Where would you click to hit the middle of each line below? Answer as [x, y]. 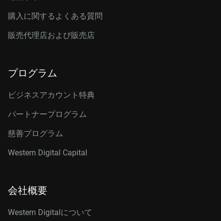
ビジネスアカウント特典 [51, 95]
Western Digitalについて [50, 212]
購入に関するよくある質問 [55, 16]
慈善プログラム [36, 133]
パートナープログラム [47, 114]
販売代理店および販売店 [51, 35]
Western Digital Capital [48, 153]
